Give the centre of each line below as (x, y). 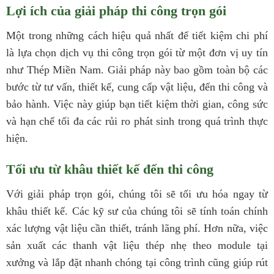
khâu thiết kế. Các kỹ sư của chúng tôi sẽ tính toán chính (137, 211)
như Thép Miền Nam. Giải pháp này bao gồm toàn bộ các (137, 69)
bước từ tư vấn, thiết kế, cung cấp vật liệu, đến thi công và (137, 87)
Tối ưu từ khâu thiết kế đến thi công (110, 169)
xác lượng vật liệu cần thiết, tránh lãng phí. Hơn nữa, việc (137, 228)
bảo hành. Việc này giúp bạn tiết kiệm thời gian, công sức (137, 104)
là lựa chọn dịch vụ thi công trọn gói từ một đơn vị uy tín (137, 52)
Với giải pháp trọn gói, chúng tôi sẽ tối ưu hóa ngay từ (137, 194)
